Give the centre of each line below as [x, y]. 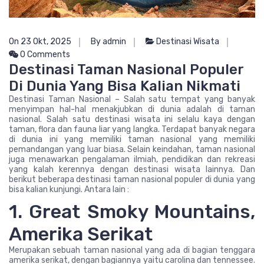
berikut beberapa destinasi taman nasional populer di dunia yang [132, 180]
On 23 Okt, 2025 [40, 42]
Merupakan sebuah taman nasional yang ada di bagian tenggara [132, 250]
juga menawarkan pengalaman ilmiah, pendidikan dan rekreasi [132, 160]
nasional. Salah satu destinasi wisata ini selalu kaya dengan [132, 120]
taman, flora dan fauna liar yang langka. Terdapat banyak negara [132, 130]
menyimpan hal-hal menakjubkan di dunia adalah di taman [132, 110]
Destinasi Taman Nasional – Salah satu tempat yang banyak [132, 100]
